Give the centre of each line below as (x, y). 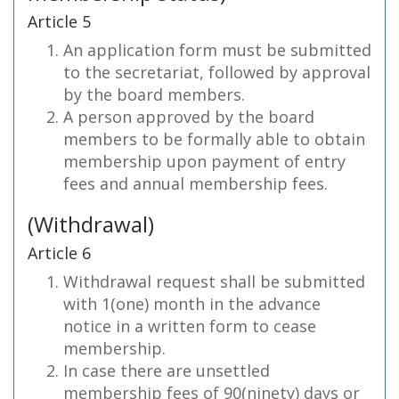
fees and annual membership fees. (195, 183)
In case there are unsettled (167, 370)
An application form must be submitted (217, 50)
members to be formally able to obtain (214, 139)
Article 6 (59, 253)
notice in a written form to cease (190, 326)
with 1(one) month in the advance (192, 304)
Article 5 (59, 21)
